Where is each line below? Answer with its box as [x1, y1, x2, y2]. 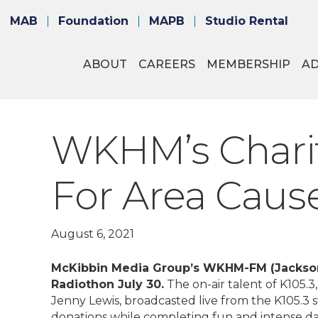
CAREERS [138, 57, 195, 72]
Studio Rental [205, 13, 288, 28]
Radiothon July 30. [51, 278, 164, 291]
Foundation [58, 13, 128, 28]
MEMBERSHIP [206, 57, 290, 72]
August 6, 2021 [51, 227, 134, 241]
